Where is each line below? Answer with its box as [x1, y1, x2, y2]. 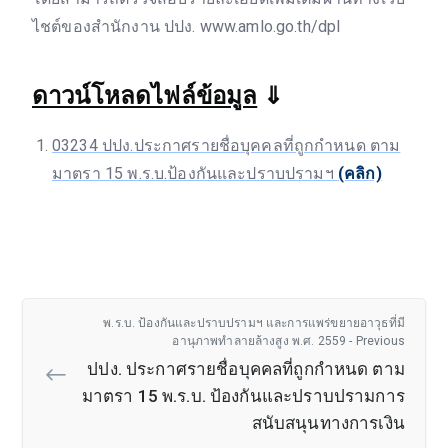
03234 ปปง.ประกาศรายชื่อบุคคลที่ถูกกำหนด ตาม [52, 136, 401, 156]
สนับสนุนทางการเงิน [251, 413, 405, 434]
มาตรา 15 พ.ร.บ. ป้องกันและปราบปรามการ [81, 386, 405, 407]
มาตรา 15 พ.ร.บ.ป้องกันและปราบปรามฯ [52, 164, 338, 184]
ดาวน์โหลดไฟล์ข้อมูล [32, 82, 258, 111]
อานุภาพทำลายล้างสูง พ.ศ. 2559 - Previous [172, 334, 405, 349]
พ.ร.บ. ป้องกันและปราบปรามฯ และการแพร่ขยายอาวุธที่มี [103, 316, 405, 331]
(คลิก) [337, 164, 382, 184]
